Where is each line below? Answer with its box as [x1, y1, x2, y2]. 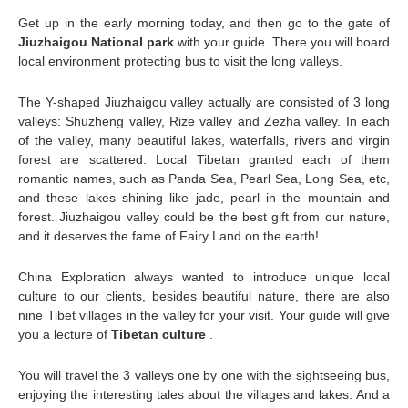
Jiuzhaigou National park [18, 34, 174, 49]
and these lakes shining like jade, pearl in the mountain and [18, 189, 390, 205]
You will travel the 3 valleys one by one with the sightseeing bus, [18, 367, 390, 382]
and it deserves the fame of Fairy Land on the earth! [18, 228, 319, 243]
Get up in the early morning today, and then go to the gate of [18, 15, 390, 30]
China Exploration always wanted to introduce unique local [18, 269, 390, 284]
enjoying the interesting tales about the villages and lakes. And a [18, 386, 390, 402]
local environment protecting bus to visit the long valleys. [18, 53, 342, 68]
